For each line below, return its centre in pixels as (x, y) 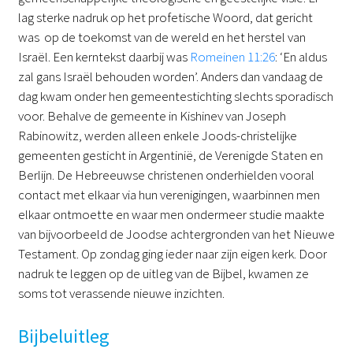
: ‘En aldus (301, 57)
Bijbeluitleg (63, 336)
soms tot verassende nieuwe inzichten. (121, 293)
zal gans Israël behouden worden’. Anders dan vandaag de (170, 76)
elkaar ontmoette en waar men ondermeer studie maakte (171, 214)
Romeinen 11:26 (232, 57)
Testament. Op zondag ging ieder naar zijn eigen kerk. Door (172, 254)
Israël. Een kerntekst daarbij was (104, 57)
